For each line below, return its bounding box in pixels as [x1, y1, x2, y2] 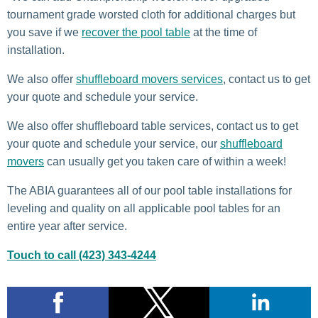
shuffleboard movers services [76, 73, 223, 86]
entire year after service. [7, 220, 127, 233]
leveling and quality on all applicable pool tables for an [7, 202, 280, 215]
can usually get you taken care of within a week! [44, 155, 286, 168]
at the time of [190, 26, 257, 39]
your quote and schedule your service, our [7, 138, 220, 150]
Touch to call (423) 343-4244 [7, 249, 156, 262]
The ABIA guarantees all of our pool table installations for [7, 185, 292, 197]
